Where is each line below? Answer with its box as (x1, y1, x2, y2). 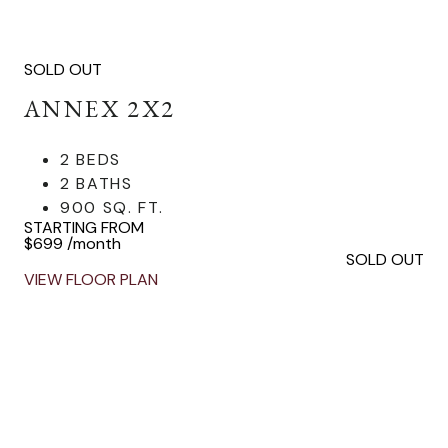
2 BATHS (60, 173, 133, 194)
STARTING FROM (24, 217, 144, 238)
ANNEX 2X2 (24, 93, 176, 124)
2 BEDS (60, 149, 121, 170)
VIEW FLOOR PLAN (24, 269, 158, 290)
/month (67, 233, 121, 254)
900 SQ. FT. (60, 197, 164, 218)
